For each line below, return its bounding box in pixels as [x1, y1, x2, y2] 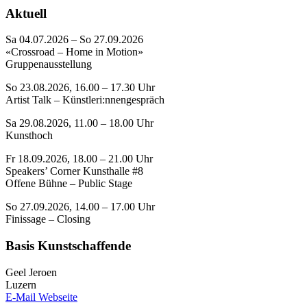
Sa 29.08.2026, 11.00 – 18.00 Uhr [5, 117, 153, 130]
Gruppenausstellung [5, 58, 92, 71]
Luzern [5, 278, 36, 291]
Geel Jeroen [5, 266, 57, 278]
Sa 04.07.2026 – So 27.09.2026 [5, 34, 143, 46]
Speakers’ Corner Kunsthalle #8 [5, 165, 143, 177]
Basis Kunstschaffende [5, 238, 131, 254]
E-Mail [5, 291, 36, 303]
